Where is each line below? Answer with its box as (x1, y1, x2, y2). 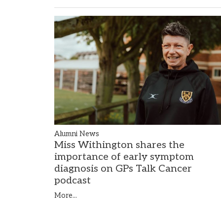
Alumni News (54, 130, 99, 139)
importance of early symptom (54, 151, 194, 163)
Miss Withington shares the (54, 139, 184, 151)
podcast (54, 175, 91, 187)
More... (54, 191, 77, 200)
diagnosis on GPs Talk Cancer (54, 163, 192, 175)
